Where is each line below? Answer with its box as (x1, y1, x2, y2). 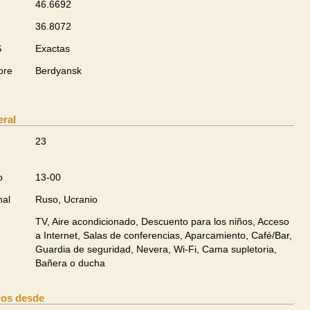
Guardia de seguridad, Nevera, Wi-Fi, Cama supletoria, (35, 244, 277, 255)
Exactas (35, 43, 70, 54)
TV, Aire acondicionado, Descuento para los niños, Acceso (35, 216, 289, 227)
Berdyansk (35, 65, 82, 76)
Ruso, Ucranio (35, 194, 98, 205)
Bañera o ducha (35, 257, 105, 268)
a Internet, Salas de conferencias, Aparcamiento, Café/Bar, (35, 230, 292, 241)
